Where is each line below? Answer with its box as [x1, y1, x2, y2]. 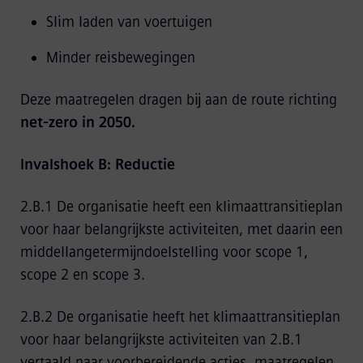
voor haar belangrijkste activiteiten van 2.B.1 [19, 331, 302, 348]
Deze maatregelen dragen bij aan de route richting [19, 91, 337, 109]
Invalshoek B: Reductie [19, 156, 175, 173]
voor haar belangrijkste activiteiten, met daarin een [19, 220, 343, 238]
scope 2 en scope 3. [19, 266, 145, 284]
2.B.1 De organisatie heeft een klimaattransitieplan [19, 198, 343, 216]
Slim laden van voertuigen [45, 13, 212, 31]
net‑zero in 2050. [19, 113, 135, 131]
